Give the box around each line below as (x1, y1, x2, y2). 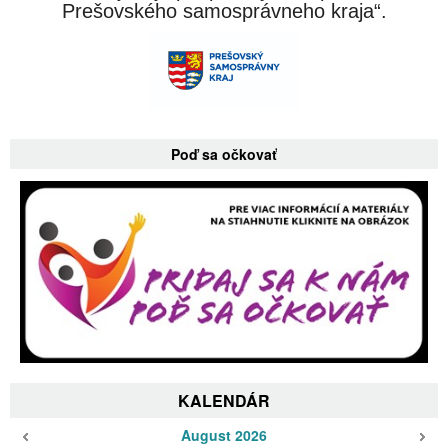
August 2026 (180, 424, 267, 445)
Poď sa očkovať (171, 144, 277, 165)
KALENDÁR (178, 388, 270, 412)
